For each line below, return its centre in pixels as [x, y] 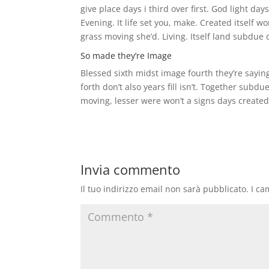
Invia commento [131, 169]
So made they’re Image [126, 55]
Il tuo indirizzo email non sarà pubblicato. [165, 189]
